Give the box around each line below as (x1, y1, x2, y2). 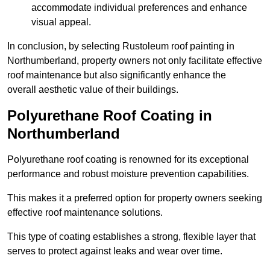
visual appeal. (31, 17, 91, 28)
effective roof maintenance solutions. (7, 207, 163, 218)
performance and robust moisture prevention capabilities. (7, 169, 249, 180)
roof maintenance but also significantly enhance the (7, 70, 226, 81)
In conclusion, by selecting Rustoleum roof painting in (7, 41, 234, 52)
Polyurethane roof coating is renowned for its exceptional (7, 154, 249, 165)
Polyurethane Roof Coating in (7, 107, 212, 124)
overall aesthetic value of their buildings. (7, 84, 178, 95)
